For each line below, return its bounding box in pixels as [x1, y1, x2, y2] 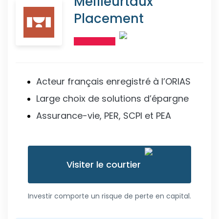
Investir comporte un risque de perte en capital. [28, 191, 191, 201]
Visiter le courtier [66, 158, 141, 171]
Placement [74, 10, 144, 27]
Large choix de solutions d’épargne [36, 92, 189, 105]
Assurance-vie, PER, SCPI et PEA [36, 109, 171, 122]
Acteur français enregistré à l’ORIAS [36, 75, 191, 88]
